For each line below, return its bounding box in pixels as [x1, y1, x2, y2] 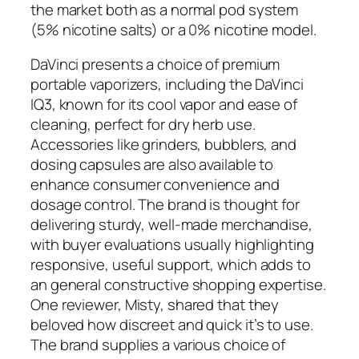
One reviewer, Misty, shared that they [30, 294, 280, 316]
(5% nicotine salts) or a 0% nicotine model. [30, 18, 317, 40]
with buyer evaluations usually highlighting [30, 234, 314, 256]
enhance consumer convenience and [30, 174, 280, 196]
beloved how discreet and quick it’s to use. [30, 314, 313, 336]
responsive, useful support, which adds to [30, 254, 311, 276]
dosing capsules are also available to [30, 154, 274, 175]
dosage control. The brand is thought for [30, 194, 300, 216]
